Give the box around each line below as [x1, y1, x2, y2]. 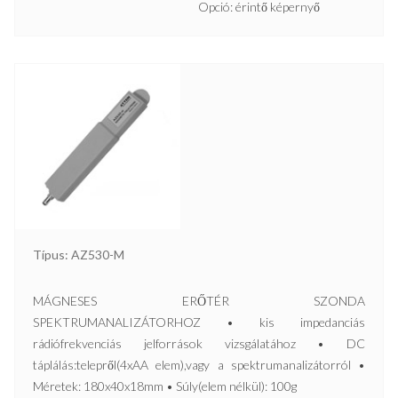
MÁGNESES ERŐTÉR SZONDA [33, 293, 365, 308]
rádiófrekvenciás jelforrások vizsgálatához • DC [33, 336, 365, 351]
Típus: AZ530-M [33, 247, 124, 262]
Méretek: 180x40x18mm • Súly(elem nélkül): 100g [33, 378, 297, 394]
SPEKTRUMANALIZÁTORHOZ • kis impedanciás [33, 314, 365, 330]
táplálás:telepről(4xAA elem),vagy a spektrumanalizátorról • [33, 357, 365, 372]
